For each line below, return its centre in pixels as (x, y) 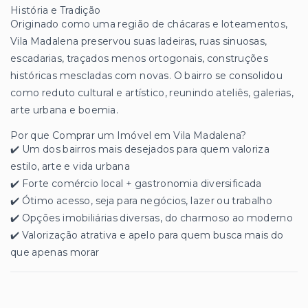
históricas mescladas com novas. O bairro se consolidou (146, 75)
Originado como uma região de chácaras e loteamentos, (149, 24)
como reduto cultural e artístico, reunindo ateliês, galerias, (152, 92)
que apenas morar (55, 252)
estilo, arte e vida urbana (70, 166)
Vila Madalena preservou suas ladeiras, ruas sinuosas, (139, 41)
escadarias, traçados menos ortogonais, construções (139, 58)
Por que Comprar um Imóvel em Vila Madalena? (129, 135)
